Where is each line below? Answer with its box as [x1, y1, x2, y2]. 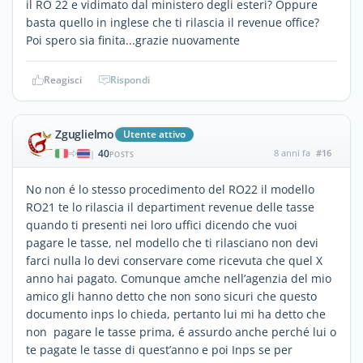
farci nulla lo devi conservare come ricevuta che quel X [26, 252, 322, 268]
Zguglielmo [55, 126, 114, 142]
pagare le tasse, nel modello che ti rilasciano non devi [26, 234, 318, 250]
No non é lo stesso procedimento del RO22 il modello [26, 181, 314, 197]
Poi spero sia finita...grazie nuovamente [26, 32, 240, 48]
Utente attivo [123, 126, 186, 141]
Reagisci [44, 72, 82, 87]
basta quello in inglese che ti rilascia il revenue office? [26, 14, 319, 30]
